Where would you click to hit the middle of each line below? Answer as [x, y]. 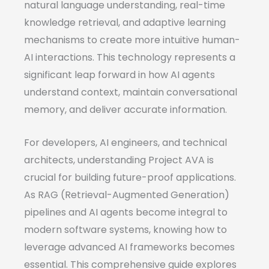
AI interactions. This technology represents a [130, 57]
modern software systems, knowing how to [125, 229]
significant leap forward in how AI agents [119, 74]
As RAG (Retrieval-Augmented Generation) [127, 195]
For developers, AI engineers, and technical [125, 142]
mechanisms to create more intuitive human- [132, 40]
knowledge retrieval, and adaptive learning [125, 22]
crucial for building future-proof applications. [130, 177]
